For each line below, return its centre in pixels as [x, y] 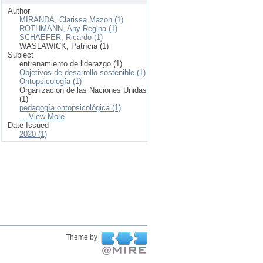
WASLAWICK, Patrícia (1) [64, 46]
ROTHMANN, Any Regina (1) [68, 28]
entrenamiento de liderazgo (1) [71, 64]
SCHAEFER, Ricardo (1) [61, 37]
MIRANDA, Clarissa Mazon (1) [71, 20]
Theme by [82, 237]
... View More [42, 117]
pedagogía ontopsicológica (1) [70, 108]
